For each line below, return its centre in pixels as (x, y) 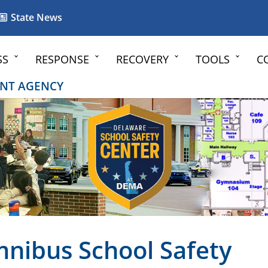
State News (35, 17)
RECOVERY (142, 59)
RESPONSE (62, 59)
